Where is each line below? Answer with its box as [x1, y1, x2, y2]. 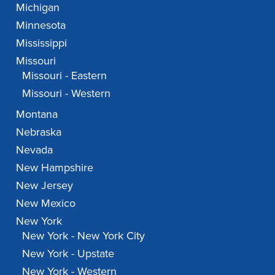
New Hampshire [16, 161, 93, 175]
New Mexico [16, 196, 76, 211]
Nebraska [16, 125, 61, 139]
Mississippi [16, 36, 67, 50]
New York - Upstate [22, 247, 114, 261]
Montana [16, 107, 58, 122]
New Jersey [16, 179, 73, 193]
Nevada [16, 143, 53, 157]
